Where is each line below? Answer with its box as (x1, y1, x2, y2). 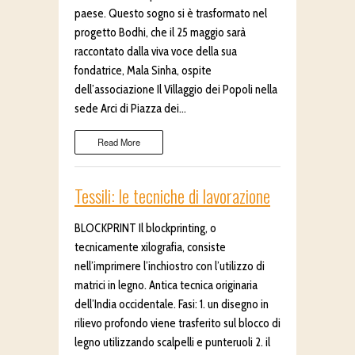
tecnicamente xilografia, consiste (74, 240, 226, 255)
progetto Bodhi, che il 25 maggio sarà (74, 25, 246, 40)
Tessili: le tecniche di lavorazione (74, 182, 270, 210)
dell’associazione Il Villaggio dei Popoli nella (74, 82, 277, 97)
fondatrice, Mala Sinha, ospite (74, 63, 212, 78)
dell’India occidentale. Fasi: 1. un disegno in (74, 297, 269, 312)
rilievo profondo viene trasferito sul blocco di (74, 316, 281, 331)
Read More (97, 136, 141, 149)
